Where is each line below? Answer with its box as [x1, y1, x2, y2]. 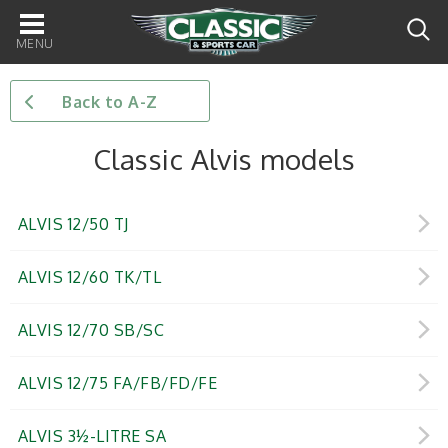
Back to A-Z [62, 92, 158, 112]
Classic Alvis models [92, 141, 356, 177]
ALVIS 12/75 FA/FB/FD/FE [18, 373, 218, 393]
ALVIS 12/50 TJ [18, 214, 129, 234]
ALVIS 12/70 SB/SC [18, 320, 165, 340]
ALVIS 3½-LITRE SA [18, 426, 167, 446]
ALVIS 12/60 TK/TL [18, 267, 162, 287]
